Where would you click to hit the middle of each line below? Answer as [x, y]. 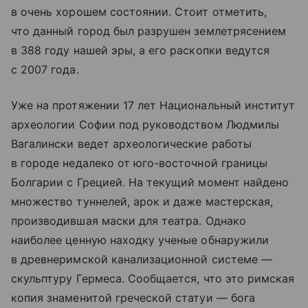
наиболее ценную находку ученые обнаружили [140, 240]
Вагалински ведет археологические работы [131, 143]
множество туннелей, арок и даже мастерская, [142, 201]
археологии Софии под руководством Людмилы [145, 124]
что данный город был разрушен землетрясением [149, 31]
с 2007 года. [45, 69]
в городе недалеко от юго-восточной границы [140, 163]
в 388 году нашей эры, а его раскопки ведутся [141, 50]
